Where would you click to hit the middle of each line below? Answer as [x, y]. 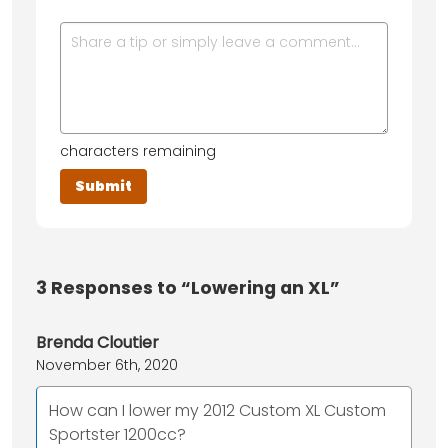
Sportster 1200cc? [117, 434]
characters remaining [138, 150]
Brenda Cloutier [97, 342]
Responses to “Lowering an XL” [193, 287]
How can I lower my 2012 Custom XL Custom [217, 410]
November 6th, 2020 [107, 364]
